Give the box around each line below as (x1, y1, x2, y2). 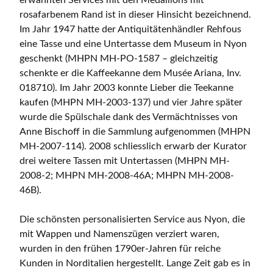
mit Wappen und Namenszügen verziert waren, (19, 229, 219, 239)
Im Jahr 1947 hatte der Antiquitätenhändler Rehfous (19, 24, 241, 35)
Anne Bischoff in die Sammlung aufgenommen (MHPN (19, 127, 250, 137)
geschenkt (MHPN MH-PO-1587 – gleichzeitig (19, 54, 218, 64)
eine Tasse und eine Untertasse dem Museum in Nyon (19, 39, 247, 49)
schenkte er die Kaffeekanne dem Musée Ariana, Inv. (19, 68, 241, 79)
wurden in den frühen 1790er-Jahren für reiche (19, 244, 221, 254)
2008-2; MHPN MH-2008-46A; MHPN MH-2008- (19, 171, 234, 181)
